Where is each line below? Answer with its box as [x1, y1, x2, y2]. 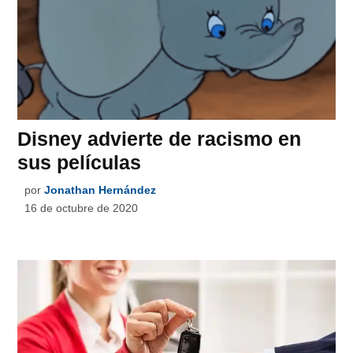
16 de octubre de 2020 [24, 202, 139, 215]
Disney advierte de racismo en [17, 128, 302, 150]
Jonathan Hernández [44, 184, 157, 197]
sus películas [17, 151, 142, 174]
